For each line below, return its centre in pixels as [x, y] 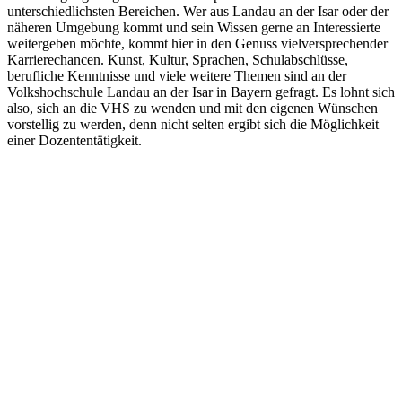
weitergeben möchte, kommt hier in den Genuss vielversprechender [197, 43]
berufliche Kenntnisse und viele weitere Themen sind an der [177, 75]
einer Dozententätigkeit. [74, 140]
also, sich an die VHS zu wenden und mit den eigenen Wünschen [192, 108]
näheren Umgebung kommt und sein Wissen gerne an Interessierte [194, 27]
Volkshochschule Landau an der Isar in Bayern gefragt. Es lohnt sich [201, 92]
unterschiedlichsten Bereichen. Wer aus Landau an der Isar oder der [198, 11]
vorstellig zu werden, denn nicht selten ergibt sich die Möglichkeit [193, 124]
